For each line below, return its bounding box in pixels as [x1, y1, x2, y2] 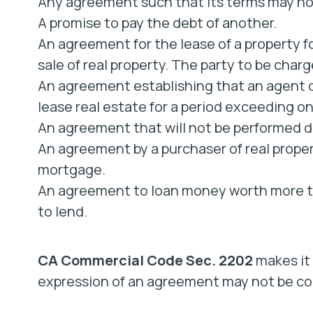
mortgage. [37, 160, 105, 179]
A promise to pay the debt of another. [37, 13, 277, 32]
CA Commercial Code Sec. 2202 [37, 251, 256, 270]
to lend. [37, 202, 87, 221]
